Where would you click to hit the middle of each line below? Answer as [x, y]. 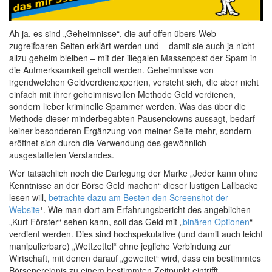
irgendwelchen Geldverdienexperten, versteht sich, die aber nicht [134, 82]
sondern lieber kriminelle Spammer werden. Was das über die [127, 107]
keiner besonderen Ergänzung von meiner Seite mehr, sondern [130, 131]
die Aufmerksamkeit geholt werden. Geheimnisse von [111, 70]
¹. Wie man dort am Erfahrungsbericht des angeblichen [145, 210]
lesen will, [29, 198]
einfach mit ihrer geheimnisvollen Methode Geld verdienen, [122, 94]
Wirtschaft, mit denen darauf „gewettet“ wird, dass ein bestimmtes [135, 258]
